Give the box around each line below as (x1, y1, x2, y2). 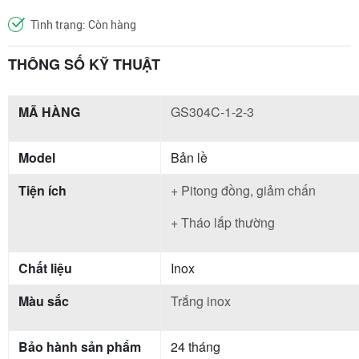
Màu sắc (18, 291, 69, 310)
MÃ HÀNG (18, 102, 80, 121)
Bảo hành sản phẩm (18, 337, 141, 356)
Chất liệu (18, 258, 72, 277)
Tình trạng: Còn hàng (30, 18, 136, 31)
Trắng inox (171, 291, 231, 310)
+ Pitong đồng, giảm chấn (171, 180, 316, 200)
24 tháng (171, 337, 220, 356)
